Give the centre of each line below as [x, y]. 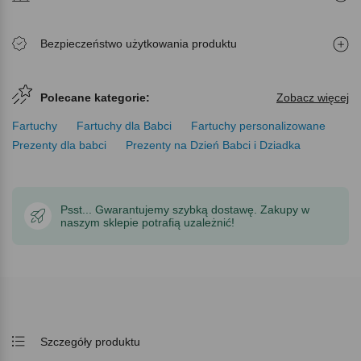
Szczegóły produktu [90, 341]
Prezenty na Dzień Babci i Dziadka [213, 145]
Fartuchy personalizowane [258, 125]
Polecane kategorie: [95, 97]
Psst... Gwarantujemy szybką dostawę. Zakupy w [185, 209]
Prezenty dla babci [59, 145]
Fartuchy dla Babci [124, 125]
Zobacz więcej [313, 97]
